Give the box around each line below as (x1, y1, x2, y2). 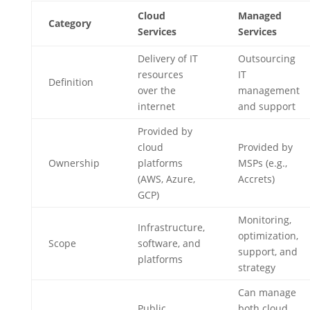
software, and (137, 237, 201, 250)
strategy (237, 261, 275, 274)
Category (48, 17, 91, 30)
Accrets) (237, 172, 275, 185)
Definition (48, 75, 93, 89)
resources (137, 68, 183, 81)
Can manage (237, 286, 296, 299)
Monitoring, (237, 213, 291, 226)
